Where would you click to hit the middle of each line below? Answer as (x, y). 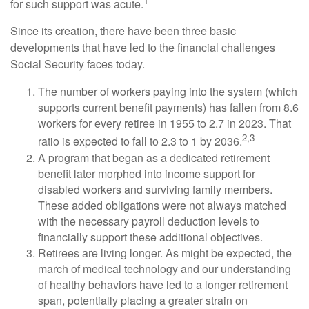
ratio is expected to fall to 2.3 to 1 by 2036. (140, 141)
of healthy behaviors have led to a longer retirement (163, 284)
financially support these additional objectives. (150, 237)
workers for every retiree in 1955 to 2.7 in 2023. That (165, 123)
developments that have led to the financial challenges (143, 48)
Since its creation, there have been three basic (123, 31)
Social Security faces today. (78, 64)
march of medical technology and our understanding (165, 268)
